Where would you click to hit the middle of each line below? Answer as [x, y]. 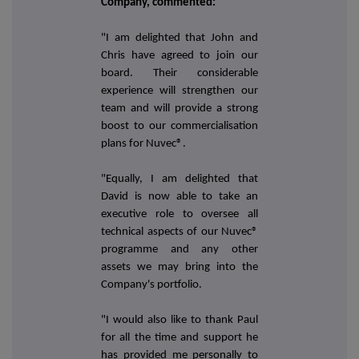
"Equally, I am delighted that [179, 179]
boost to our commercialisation [179, 127]
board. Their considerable [179, 74]
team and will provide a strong [179, 109]
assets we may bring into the [179, 268]
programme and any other [179, 250]
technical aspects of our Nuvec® [179, 232]
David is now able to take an [179, 197]
